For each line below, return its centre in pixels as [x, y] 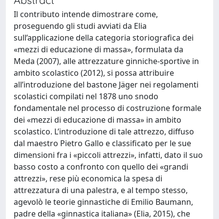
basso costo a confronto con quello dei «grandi [101, 167]
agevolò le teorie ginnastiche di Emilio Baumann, [103, 202]
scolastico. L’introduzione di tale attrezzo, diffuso [104, 131]
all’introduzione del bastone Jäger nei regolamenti [106, 85]
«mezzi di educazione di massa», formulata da [99, 49]
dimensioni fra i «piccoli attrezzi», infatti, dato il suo [108, 155]
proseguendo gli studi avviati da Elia [80, 26]
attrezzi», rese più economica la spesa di [88, 178]
